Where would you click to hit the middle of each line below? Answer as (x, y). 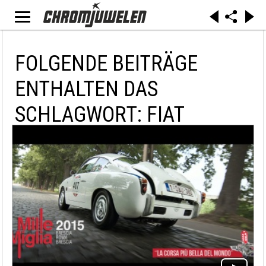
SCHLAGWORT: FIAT (100, 115)
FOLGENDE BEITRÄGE (106, 64)
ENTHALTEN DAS (86, 89)
